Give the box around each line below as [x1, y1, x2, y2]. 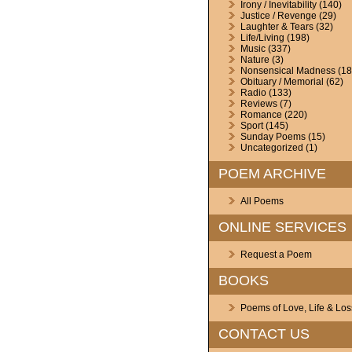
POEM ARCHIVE [218, 166, 326, 181]
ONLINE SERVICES [218, 219, 346, 235]
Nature [240, 54, 269, 65]
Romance [240, 109, 282, 120]
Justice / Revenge [240, 10, 317, 21]
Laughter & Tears [240, 21, 313, 32]
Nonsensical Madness [240, 65, 335, 76]
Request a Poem [240, 249, 312, 260]
